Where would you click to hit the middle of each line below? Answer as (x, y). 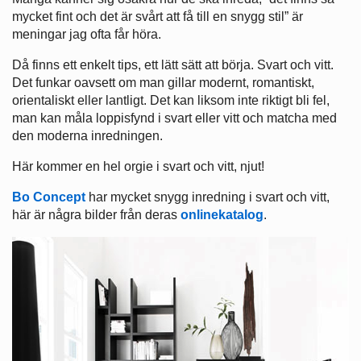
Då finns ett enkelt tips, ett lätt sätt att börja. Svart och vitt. (173, 64)
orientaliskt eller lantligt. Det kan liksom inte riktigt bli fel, (171, 100)
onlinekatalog (222, 214)
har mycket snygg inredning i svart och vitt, (207, 197)
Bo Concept (49, 197)
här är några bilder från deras (96, 214)
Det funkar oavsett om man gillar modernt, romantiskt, (163, 82)
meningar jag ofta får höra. (88, 34)
